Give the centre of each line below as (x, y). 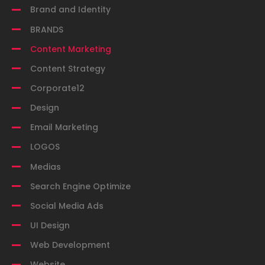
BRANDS (47, 29)
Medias (46, 167)
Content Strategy (68, 68)
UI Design (50, 225)
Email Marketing (64, 127)
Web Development (70, 245)
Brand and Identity (70, 10)
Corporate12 (57, 88)
